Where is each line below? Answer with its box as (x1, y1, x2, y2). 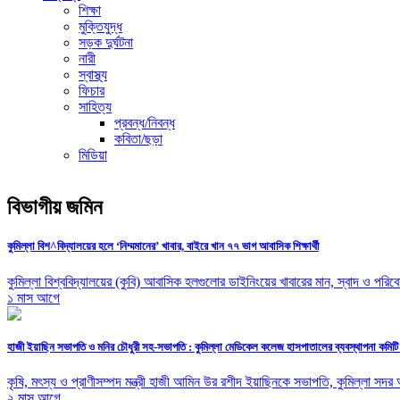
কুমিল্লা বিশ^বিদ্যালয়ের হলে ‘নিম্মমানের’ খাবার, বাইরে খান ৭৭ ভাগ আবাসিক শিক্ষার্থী (7, 239, 319, 254)
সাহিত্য (79, 99, 112, 115)
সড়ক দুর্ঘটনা (79, 35, 133, 51)
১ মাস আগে (7, 289, 60, 305)
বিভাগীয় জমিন (7, 196, 103, 220)
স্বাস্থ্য (79, 67, 107, 83)
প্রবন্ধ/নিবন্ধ (114, 115, 175, 131)
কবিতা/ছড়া (114, 131, 162, 147)
